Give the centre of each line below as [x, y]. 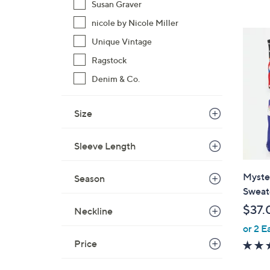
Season [89, 178]
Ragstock [109, 60]
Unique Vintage [122, 41]
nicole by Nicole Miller [135, 23]
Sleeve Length [105, 146]
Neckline [93, 211]
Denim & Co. [116, 79]
